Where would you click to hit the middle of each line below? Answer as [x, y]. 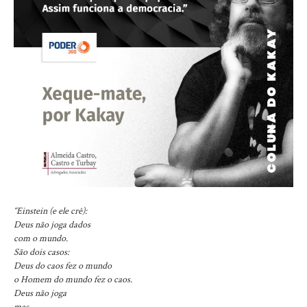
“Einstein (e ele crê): [50, 211]
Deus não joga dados [52, 225]
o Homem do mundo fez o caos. [73, 280]
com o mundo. [41, 238]
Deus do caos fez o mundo [63, 266]
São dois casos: [41, 252]
